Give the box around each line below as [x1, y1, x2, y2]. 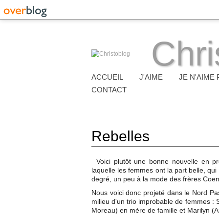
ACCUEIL [91, 73, 123, 81]
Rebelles [91, 128, 150, 144]
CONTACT [91, 86, 127, 94]
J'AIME [139, 73, 163, 81]
